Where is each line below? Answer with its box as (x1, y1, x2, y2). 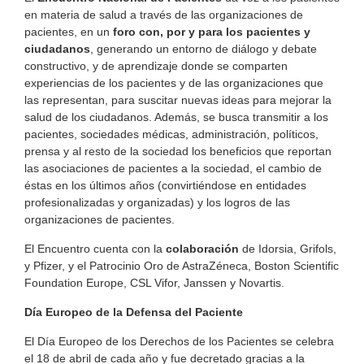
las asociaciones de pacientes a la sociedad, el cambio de (24, 161, 322, 175)
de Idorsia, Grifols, (239, 241, 336, 255)
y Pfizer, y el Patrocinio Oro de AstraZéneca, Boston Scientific (24, 258, 339, 272)
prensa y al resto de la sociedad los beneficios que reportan (24, 144, 331, 158)
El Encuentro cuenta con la (24, 241, 166, 255)
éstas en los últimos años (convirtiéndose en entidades (24, 178, 306, 192)
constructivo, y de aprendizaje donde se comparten (24, 58, 288, 72)
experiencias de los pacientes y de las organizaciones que (24, 76, 323, 89)
